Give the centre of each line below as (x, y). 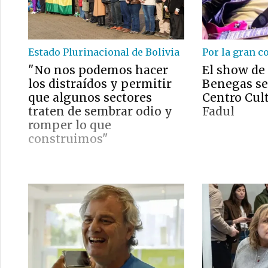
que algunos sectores (90, 98)
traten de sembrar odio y (100, 111)
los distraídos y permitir (100, 84)
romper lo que (70, 125)
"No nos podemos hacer (98, 70)
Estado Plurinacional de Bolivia (104, 52)
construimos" (68, 139)
